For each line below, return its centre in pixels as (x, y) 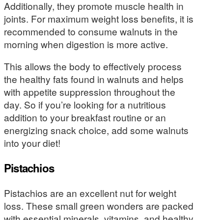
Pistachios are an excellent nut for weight (90, 193)
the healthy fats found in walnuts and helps (94, 79)
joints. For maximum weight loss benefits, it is (99, 18)
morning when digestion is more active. (86, 44)
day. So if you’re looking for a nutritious (85, 105)
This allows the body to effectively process (93, 66)
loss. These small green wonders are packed (99, 206)
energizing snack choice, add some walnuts (96, 130)
